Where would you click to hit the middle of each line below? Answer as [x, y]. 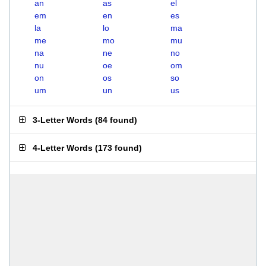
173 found [118, 148]
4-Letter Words [63, 148]
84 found [116, 120]
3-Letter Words [63, 120]
